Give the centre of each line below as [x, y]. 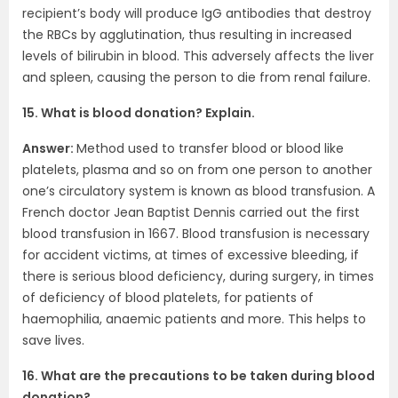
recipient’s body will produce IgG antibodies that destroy [197, 13]
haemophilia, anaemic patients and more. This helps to [194, 319]
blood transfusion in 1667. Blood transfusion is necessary [196, 234]
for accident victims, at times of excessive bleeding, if [191, 255]
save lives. [53, 340]
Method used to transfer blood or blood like [210, 148]
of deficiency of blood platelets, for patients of [168, 298]
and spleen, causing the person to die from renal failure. [196, 77]
